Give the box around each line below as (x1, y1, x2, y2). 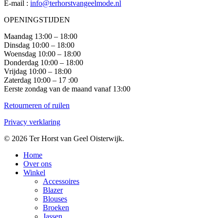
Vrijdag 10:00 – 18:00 (4, 67, 72, 75)
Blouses (43, 194, 67, 203)
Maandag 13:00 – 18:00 (4, 32, 77, 40)
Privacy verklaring (4, 117, 60, 126)
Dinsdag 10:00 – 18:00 (4, 40, 74, 49)
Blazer (43, 185, 63, 194)
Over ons (23, 159, 52, 168)
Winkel (23, 168, 45, 177)
